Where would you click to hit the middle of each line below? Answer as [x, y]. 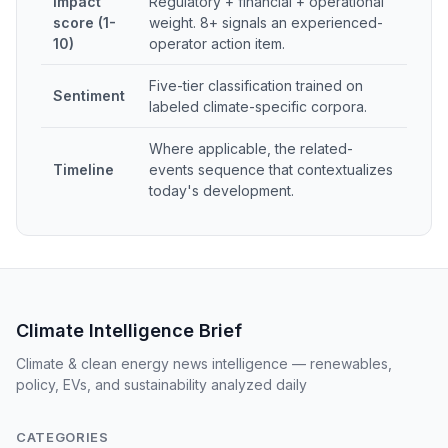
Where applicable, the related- [251, 148]
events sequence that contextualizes [271, 169]
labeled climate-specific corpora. [258, 106]
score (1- [84, 22]
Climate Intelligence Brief [129, 330]
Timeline [83, 169]
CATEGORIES [62, 437]
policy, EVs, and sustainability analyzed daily [161, 384]
